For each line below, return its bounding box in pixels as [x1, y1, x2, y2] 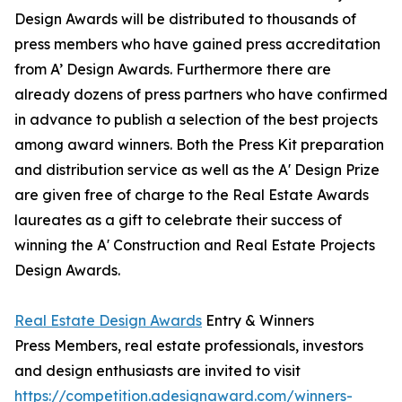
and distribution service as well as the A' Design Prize [14, 161, 380, 179]
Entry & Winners [202, 311, 314, 330]
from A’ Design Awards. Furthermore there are [14, 60, 331, 79]
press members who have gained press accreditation [14, 35, 380, 54]
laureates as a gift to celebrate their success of [14, 211, 342, 230]
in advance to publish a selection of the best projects [14, 110, 378, 129]
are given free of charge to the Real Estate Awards [14, 186, 369, 205]
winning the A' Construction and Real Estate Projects [14, 236, 375, 255]
